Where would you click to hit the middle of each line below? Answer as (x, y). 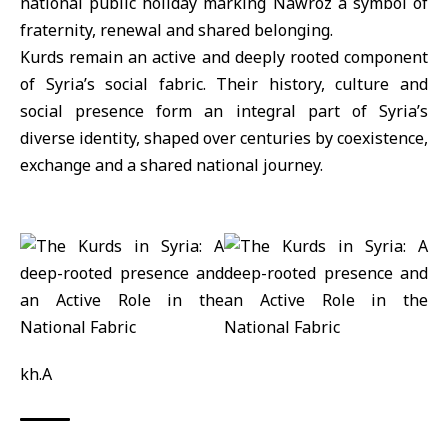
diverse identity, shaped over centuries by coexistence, (224, 137)
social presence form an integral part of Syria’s (224, 110)
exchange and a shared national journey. (171, 164)
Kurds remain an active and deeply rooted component (224, 56)
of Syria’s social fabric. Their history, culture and (224, 83)
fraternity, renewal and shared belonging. (176, 29)
